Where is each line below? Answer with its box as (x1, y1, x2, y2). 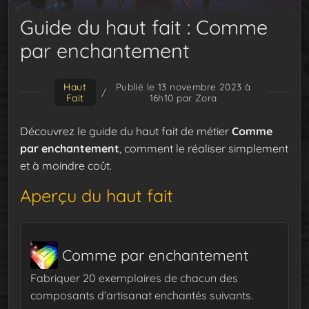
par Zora (173, 91, 217, 103)
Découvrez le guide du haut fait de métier (20, 123, 232, 138)
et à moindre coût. (20, 158, 112, 172)
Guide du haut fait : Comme (20, 14, 268, 39)
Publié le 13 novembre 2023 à (115, 80, 251, 92)
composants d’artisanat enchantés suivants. (30, 288, 253, 302)
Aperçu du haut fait (20, 184, 173, 206)
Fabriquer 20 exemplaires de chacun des (30, 270, 238, 285)
